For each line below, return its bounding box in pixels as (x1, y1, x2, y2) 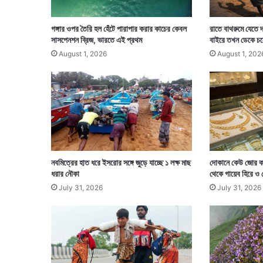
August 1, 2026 (59, 49, 107, 58)
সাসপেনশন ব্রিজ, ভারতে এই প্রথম (51, 35, 142, 45)
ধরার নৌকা (51, 168, 79, 179)
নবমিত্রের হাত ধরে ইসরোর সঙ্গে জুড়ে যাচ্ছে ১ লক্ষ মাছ (51, 157, 191, 168)
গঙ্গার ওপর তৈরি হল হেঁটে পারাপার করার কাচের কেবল (51, 23, 187, 33)
